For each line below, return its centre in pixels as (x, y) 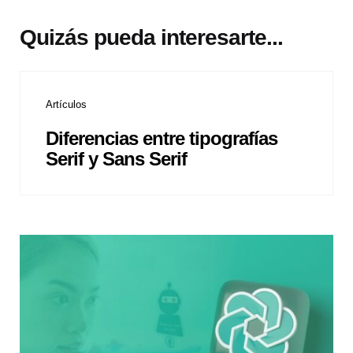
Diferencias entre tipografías (162, 138)
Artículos (66, 104)
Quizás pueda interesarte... (151, 37)
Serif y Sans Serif (116, 159)
